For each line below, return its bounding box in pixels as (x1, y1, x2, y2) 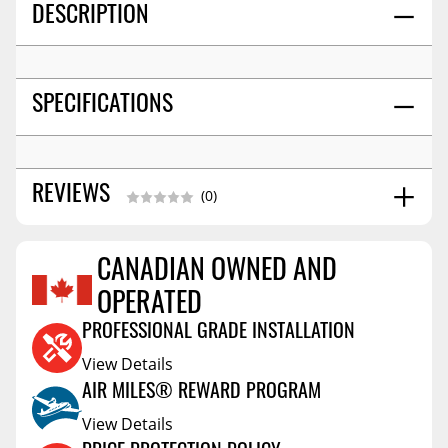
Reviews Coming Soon (141, 287, 307, 309)
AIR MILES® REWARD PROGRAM (82, 382, 321, 403)
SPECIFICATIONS (32, 94, 173, 119)
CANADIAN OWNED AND (97, 258, 337, 287)
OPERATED (97, 291, 202, 320)
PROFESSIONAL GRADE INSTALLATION (82, 322, 355, 343)
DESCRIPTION (32, 4, 149, 29)
